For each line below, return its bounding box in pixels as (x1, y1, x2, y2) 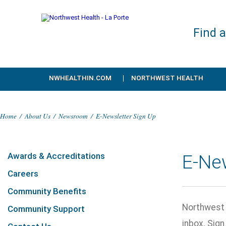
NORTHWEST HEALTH (131, 74, 203, 82)
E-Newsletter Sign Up (96, 111, 156, 121)
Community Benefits (8, 186, 86, 196)
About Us (25, 111, 50, 121)
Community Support (8, 204, 85, 214)
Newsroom (59, 111, 88, 121)
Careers (8, 168, 38, 179)
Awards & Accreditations (8, 151, 105, 161)
